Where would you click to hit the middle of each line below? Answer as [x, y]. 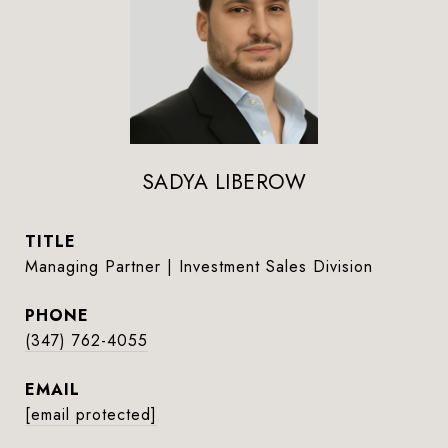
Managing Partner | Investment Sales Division [199, 266]
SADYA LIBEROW [224, 182]
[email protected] [91, 414]
